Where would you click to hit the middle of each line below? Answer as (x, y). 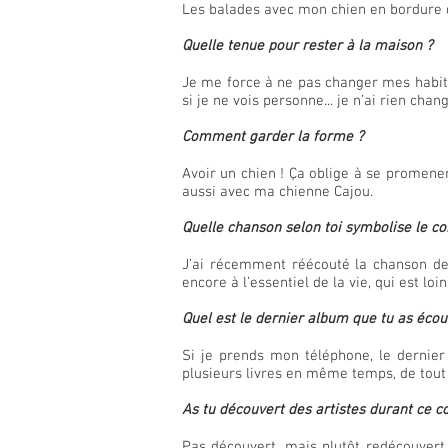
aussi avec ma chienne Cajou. (277, 192)
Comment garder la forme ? (273, 137)
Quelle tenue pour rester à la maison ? (307, 46)
